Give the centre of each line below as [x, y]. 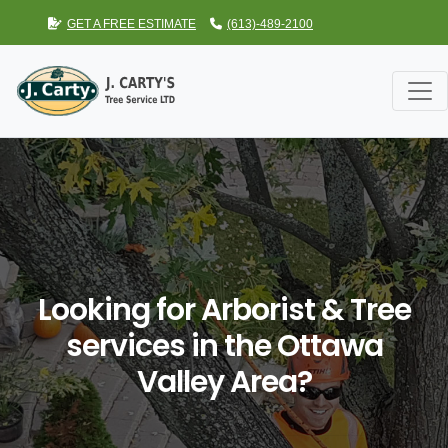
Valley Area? [224, 382]
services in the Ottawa [224, 346]
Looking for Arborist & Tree [224, 310]
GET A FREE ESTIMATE [131, 24]
